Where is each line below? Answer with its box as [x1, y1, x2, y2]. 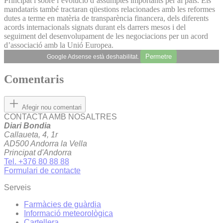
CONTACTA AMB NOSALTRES [4, 112, 117, 121]
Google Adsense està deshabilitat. [46, 53, 140, 60]
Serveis [4, 183, 31, 192]
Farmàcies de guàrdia [24, 200, 101, 209]
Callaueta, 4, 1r [4, 130, 58, 139]
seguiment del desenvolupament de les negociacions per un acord [4, 31, 208, 40]
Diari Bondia [4, 121, 51, 130]
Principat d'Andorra [4, 148, 72, 157]
